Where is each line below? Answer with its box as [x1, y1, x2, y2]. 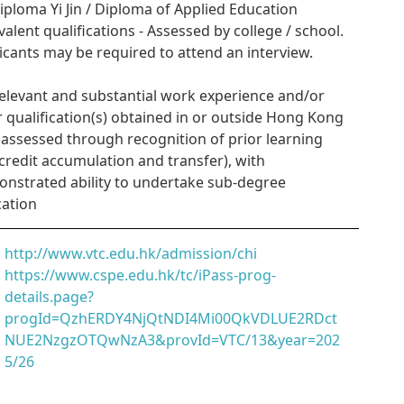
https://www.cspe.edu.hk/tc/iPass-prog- [5, 265, 276, 285]
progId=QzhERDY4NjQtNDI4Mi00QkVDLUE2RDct [5, 308, 337, 328]
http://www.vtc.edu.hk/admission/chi [5, 243, 257, 263]
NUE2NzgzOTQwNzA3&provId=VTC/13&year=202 [5, 330, 340, 350]
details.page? [5, 287, 94, 307]
